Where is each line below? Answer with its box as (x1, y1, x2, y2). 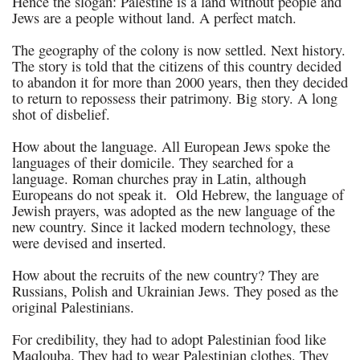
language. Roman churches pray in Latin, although (12, 169, 306, 188)
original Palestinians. (12, 297, 134, 317)
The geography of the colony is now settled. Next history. (12, 40, 346, 59)
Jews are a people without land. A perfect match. (12, 8, 297, 27)
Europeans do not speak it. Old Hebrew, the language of (12, 185, 344, 204)
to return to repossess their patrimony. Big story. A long (12, 88, 337, 108)
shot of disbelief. (12, 104, 110, 124)
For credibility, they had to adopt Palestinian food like (12, 329, 326, 349)
